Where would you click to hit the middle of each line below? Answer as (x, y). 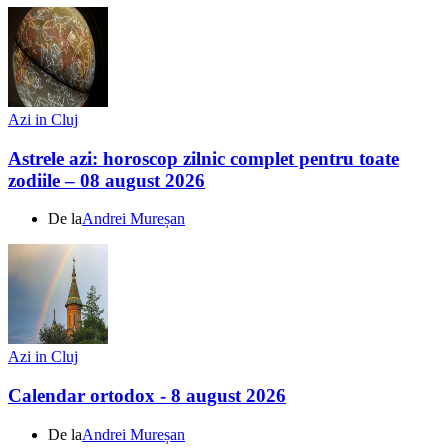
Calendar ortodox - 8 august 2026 (147, 396)
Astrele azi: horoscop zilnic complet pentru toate (203, 158)
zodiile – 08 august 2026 (106, 180)
